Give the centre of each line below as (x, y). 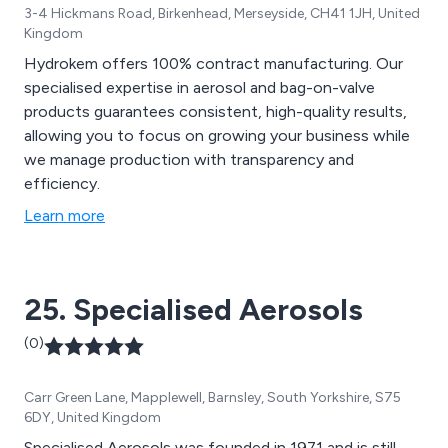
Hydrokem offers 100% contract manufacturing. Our (213, 63)
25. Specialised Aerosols (193, 309)
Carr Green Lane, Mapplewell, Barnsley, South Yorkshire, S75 (212, 397)
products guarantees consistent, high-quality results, (215, 111)
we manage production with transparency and (189, 159)
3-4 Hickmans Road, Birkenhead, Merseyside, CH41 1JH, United (222, 13)
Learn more (64, 215)
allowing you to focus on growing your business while (217, 135)
